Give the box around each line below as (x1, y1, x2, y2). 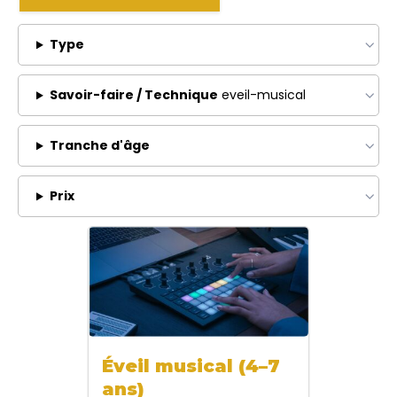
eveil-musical (217, 86, 306, 105)
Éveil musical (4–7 (102, 355, 280, 378)
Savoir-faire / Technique (49, 86, 218, 105)
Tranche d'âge (49, 136, 150, 155)
